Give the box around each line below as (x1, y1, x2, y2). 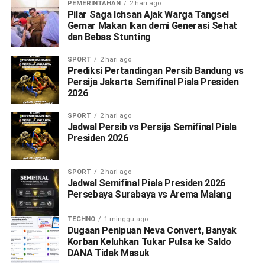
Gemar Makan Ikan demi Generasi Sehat (67, 20, 238, 31)
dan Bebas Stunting (67, 31, 151, 43)
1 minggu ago (104, 215, 148, 223)
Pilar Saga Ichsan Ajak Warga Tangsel (67, 8, 230, 20)
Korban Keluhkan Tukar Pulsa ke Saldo (67, 235, 232, 247)
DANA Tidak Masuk (67, 247, 150, 258)
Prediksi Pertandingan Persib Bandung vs (67, 64, 244, 76)
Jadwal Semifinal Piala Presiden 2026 (67, 177, 226, 189)
